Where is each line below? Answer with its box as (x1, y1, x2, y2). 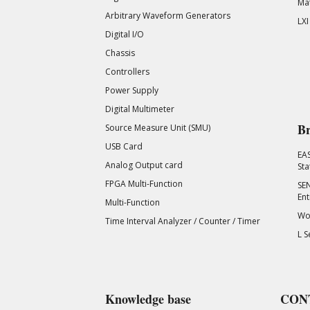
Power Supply (105, 84, 158, 97)
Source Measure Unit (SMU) (105, 122, 210, 134)
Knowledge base (105, 290, 191, 309)
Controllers (105, 66, 149, 78)
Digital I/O (105, 28, 144, 41)
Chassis (105, 47, 135, 60)
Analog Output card (105, 159, 183, 172)
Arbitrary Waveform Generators (105, 10, 230, 22)
